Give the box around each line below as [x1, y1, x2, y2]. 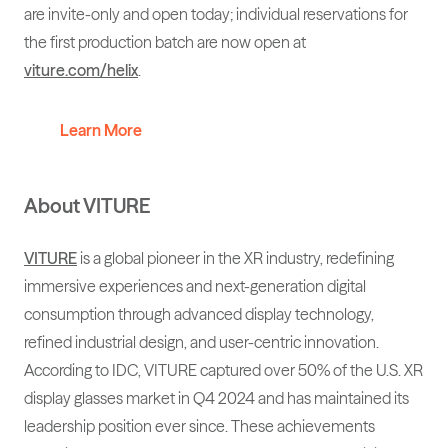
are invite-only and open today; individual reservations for [24, 4, 408, 25]
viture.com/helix [24, 60, 138, 81]
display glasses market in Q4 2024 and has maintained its [24, 388, 409, 409]
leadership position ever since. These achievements [24, 416, 375, 437]
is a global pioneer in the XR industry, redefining [77, 248, 394, 269]
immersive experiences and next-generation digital [24, 276, 366, 297]
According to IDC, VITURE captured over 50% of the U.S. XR [24, 360, 423, 381]
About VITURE [24, 193, 150, 219]
